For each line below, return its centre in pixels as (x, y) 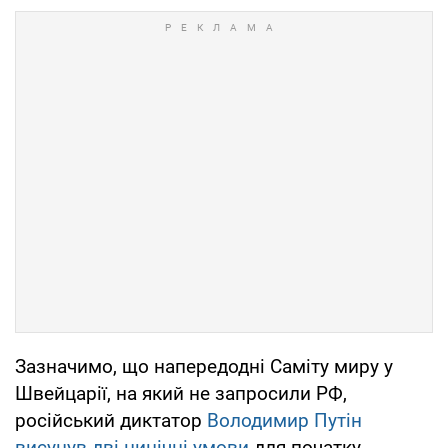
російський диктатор (111, 420)
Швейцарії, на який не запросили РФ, (181, 393)
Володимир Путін (284, 420)
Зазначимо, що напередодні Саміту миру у (204, 366)
